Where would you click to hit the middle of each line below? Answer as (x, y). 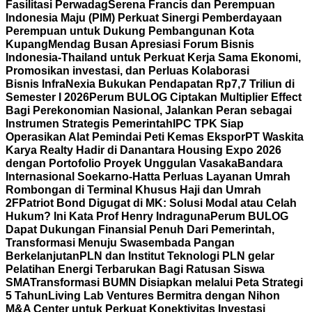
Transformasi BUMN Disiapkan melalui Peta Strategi (166, 282)
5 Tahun (27, 296)
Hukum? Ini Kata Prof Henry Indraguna (108, 216)
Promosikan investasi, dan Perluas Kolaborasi (127, 71)
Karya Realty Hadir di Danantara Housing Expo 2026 (143, 150)
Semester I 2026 (47, 97)
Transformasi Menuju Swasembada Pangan (120, 243)
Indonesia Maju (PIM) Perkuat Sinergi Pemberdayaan (144, 18)
